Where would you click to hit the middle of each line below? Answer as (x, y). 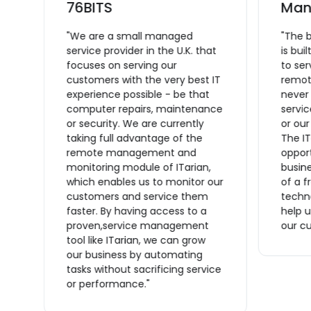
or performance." (108, 284)
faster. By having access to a (136, 211)
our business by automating (134, 254)
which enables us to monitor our (145, 182)
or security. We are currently (135, 123)
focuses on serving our (121, 65)
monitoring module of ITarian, (138, 167)
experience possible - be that (138, 94)
